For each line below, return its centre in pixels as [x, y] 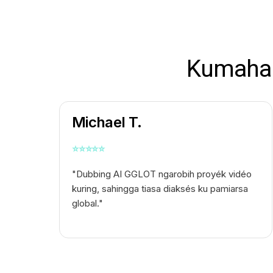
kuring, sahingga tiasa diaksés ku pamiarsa [160, 189]
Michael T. [107, 122]
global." [87, 204]
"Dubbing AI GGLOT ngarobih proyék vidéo [162, 174]
